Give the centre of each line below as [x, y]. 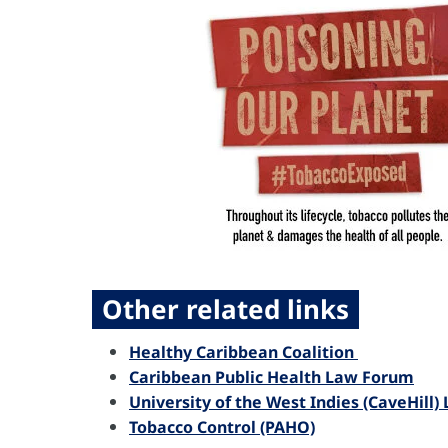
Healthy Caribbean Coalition [243, 351]
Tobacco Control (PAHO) [222, 426]
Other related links [225, 308]
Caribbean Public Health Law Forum [271, 376]
